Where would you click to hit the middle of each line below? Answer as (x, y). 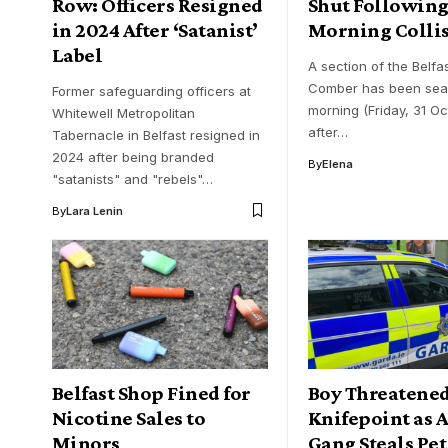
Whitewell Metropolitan (123, 112)
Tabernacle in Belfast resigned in (156, 134)
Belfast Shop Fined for (151, 393)
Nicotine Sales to (129, 418)
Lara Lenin (94, 210)
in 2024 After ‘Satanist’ (155, 29)
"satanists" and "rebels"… (132, 178)
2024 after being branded (133, 156)
